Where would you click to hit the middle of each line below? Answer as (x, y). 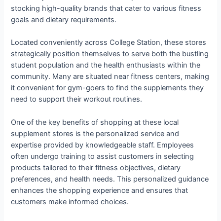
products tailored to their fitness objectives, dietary (96, 167)
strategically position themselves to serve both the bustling (110, 54)
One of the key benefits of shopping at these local (95, 122)
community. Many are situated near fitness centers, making (110, 77)
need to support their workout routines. (77, 99)
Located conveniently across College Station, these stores (109, 43)
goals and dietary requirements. (64, 20)
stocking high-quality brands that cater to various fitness (106, 9)
